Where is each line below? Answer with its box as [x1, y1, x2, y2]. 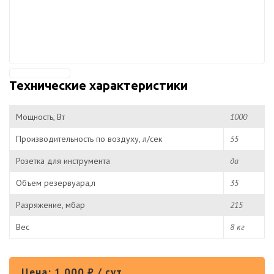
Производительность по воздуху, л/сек [16, 133, 162, 144]
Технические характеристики [9, 78, 188, 92]
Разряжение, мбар [16, 199, 85, 210]
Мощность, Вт [16, 111, 65, 122]
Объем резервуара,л [16, 177, 95, 188]
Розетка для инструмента [16, 155, 110, 166]
